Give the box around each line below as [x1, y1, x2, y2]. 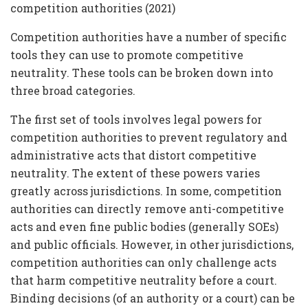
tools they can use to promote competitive [10, 47, 243, 62]
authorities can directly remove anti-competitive [10, 201, 284, 216]
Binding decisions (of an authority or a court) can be [10, 290, 295, 305]
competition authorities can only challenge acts [10, 254, 276, 269]
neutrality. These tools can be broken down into [10, 65, 273, 80]
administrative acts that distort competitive [10, 147, 256, 162]
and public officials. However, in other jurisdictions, [10, 236, 294, 252]
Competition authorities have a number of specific [10, 29, 287, 44]
